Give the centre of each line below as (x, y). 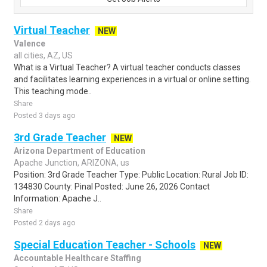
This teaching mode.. (53, 91)
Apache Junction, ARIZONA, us (72, 163)
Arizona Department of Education (80, 151)
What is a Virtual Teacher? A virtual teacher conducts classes (127, 67)
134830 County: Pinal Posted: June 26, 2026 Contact (112, 187)
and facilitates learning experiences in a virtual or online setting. (132, 79)
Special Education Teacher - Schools (105, 245)
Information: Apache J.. (58, 198)
